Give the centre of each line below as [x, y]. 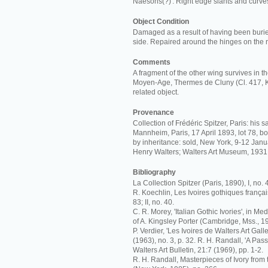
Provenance [153, 112]
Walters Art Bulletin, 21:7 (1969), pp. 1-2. [198, 250]
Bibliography [154, 172]
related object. [156, 92]
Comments [152, 62]
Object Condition [161, 22]
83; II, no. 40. [153, 202]
